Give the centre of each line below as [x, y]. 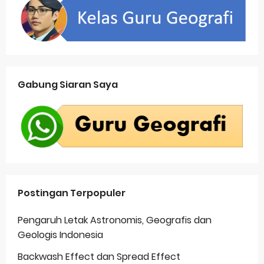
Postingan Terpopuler [72, 193]
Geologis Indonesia [60, 235]
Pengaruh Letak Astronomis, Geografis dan [115, 220]
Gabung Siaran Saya [68, 85]
